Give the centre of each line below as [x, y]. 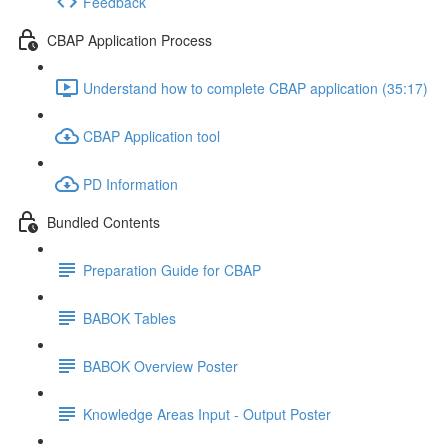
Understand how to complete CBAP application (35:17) [255, 87]
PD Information [130, 183]
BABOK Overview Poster [160, 365]
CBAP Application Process [129, 39]
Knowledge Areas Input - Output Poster [207, 413]
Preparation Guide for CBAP [172, 269]
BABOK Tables [129, 317]
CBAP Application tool [151, 135]
